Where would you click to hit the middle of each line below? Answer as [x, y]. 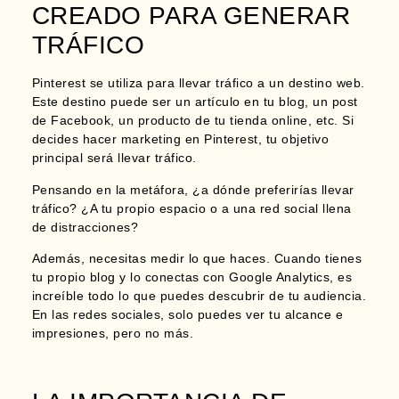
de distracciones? [85, 227]
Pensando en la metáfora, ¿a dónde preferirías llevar [193, 189]
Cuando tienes [318, 259]
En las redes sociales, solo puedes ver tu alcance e [187, 315]
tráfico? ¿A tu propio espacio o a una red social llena [191, 208]
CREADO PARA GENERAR [191, 16]
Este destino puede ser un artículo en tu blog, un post [195, 102]
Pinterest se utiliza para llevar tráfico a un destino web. [198, 83]
